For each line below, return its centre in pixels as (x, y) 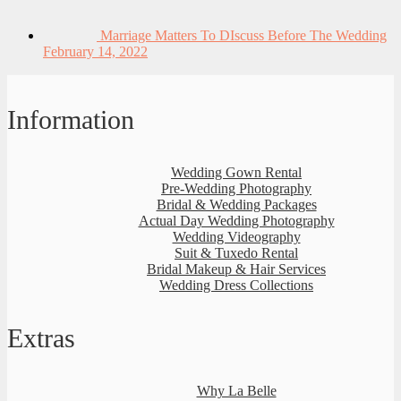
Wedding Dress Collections (236, 286)
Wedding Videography (236, 237)
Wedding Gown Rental (236, 173)
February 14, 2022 (95, 52)
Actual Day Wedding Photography (236, 221)
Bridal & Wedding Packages (236, 205)
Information (71, 120)
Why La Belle (236, 391)
